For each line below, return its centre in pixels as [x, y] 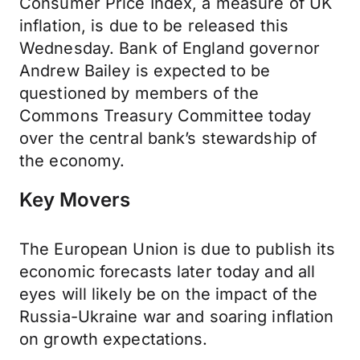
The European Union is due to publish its [178, 249]
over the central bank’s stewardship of [168, 138]
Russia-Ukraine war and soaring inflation [177, 317]
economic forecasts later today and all [168, 272]
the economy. [72, 161]
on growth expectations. [114, 339]
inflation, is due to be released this [154, 26]
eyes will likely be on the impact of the [169, 294]
